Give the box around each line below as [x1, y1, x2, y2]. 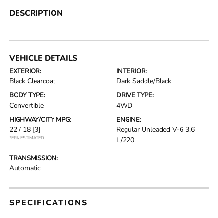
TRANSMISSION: [9, 154, 58, 163]
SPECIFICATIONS [9, 198, 88, 208]
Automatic [9, 163, 41, 173]
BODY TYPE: [9, 91, 46, 100]
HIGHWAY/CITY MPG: [9, 115, 72, 124]
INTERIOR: [116, 67, 147, 75]
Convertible [9, 101, 44, 110]
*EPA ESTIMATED [9, 135, 45, 141]
